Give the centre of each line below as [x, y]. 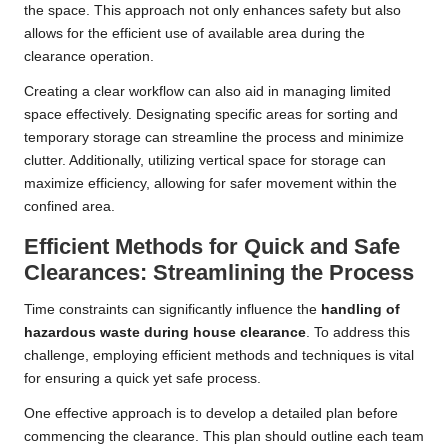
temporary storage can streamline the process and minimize [214, 138]
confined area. [69, 207]
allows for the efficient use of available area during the [194, 34]
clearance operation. [89, 57]
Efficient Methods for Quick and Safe [212, 247]
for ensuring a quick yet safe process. [142, 379]
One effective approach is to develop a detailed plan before [211, 414]
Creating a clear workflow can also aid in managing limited [207, 92]
